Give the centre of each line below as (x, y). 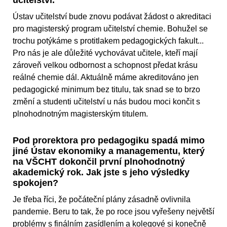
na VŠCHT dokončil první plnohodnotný (99, 162)
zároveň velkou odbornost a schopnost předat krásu (105, 65)
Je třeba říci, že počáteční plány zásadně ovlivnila (102, 200)
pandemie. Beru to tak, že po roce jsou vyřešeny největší (113, 212)
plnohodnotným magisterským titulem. (80, 114)
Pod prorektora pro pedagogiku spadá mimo (109, 141)
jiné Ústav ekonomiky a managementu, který (109, 151)
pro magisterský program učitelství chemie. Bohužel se (110, 29)
